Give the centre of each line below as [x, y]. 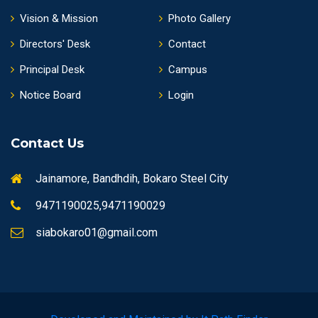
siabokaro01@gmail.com [97, 233]
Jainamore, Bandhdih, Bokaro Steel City [132, 179]
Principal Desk [52, 70]
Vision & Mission [59, 19]
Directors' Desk [55, 44]
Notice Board [50, 95]
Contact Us [47, 144]
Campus [188, 70]
